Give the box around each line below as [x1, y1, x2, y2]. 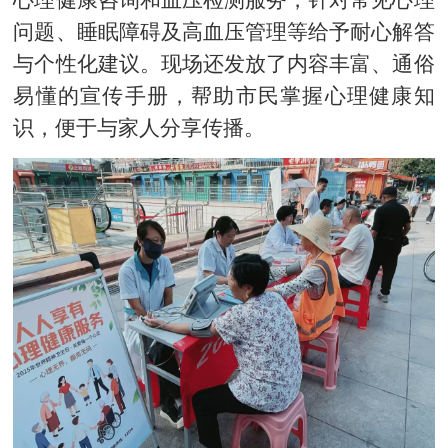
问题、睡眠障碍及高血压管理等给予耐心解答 [13, 19, 435, 44]
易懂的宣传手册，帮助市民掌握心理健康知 [13, 83, 435, 108]
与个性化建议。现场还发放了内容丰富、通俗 [13, 51, 435, 76]
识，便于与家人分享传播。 [13, 115, 266, 140]
